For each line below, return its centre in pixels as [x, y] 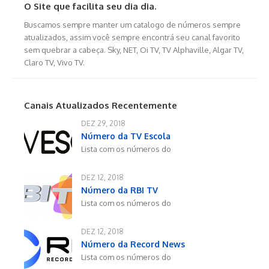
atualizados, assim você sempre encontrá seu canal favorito [132, 38]
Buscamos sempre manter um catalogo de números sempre [132, 25]
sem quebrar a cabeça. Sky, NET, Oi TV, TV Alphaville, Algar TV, [134, 50]
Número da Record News [133, 244]
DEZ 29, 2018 [103, 124]
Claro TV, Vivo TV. [54, 63]
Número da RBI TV [119, 190]
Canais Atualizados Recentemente [101, 106]
